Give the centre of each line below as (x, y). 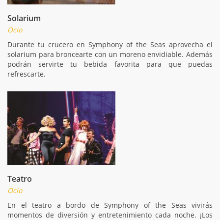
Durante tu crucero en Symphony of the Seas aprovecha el (110, 44)
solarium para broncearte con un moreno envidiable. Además (110, 54)
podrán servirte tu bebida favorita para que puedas (110, 64)
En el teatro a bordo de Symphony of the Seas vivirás (110, 205)
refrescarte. (27, 74)
